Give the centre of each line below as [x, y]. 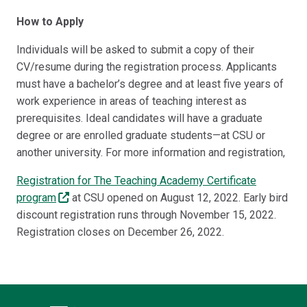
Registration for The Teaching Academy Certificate [136, 181]
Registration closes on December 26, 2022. [120, 232]
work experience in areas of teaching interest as [132, 101]
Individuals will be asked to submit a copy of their [135, 50]
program [36, 198]
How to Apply [50, 22]
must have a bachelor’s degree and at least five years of [150, 84]
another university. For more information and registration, [151, 153]
